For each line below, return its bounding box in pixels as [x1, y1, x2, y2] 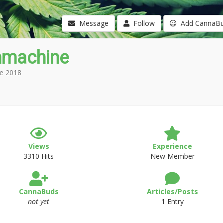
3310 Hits [23, 151, 54, 161]
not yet [28, 197, 50, 206]
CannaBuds [18, 187, 59, 196]
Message [75, 18, 109, 28]
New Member [150, 151, 195, 161]
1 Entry [161, 197, 184, 206]
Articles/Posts [146, 187, 198, 196]
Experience [152, 141, 192, 151]
